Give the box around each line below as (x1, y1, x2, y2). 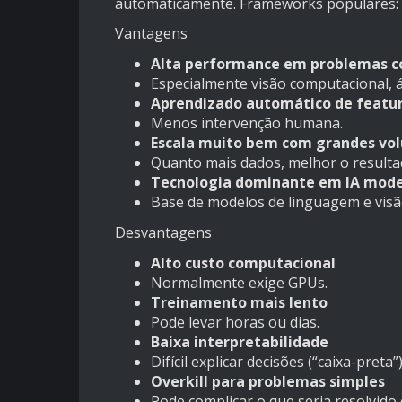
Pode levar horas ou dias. (151, 312, 319, 333)
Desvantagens (115, 223, 212, 243)
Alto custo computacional (151, 253, 336, 274)
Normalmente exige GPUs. (151, 273, 328, 293)
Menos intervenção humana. (151, 113, 343, 134)
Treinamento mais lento (151, 293, 328, 313)
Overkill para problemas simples (151, 371, 385, 392)
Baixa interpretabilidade (151, 332, 328, 353)
